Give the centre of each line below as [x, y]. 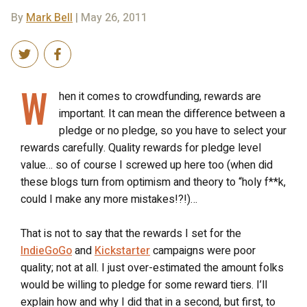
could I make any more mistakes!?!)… [109, 199]
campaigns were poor [203, 250]
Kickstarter [122, 250]
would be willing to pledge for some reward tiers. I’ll [144, 285]
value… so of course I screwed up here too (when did [147, 165]
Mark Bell [49, 17]
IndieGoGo [46, 250]
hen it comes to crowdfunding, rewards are [160, 96]
